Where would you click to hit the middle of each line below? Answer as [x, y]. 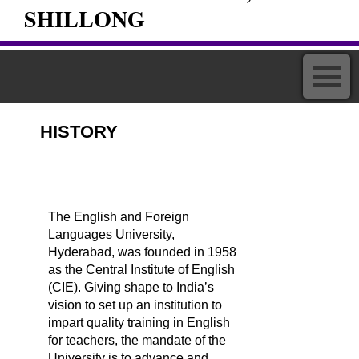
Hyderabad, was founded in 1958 [142, 252]
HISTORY [79, 132]
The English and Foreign [119, 217]
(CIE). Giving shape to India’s [131, 287]
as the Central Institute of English [141, 270]
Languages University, [111, 234]
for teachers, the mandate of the [137, 340]
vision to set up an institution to [135, 305]
